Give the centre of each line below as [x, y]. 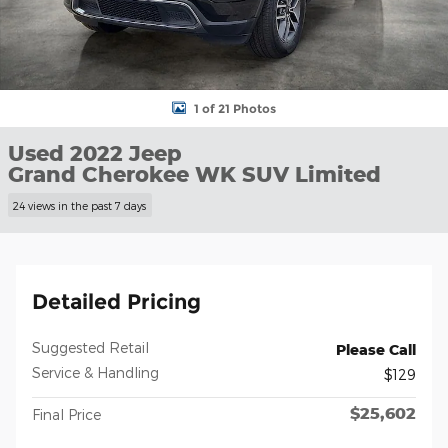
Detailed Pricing [116, 301]
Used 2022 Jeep [95, 153]
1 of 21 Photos [235, 108]
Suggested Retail [90, 347]
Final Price [66, 414]
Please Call [376, 349]
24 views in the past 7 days [80, 205]
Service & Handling [95, 372]
